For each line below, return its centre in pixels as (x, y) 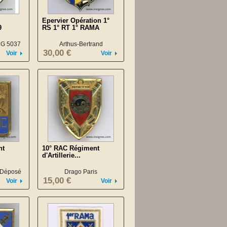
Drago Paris (81, 172)
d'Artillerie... (61, 155)
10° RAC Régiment (71, 148)
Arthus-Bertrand (81, 44)
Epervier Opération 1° (76, 21)
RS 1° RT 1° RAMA (71, 28)
